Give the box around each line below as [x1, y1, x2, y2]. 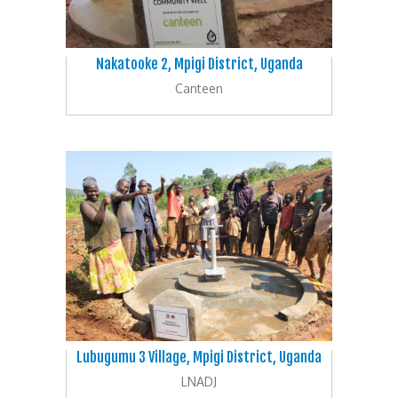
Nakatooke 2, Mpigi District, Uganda [95, 55, 303, 74]
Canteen [175, 81, 223, 97]
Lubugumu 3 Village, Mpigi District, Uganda [76, 348, 322, 367]
